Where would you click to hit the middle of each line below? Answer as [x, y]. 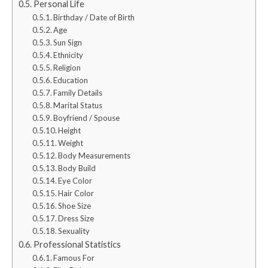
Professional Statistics [77, 244]
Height [70, 130]
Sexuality [74, 231]
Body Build [77, 168]
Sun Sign [68, 42]
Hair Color [76, 193]
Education [71, 80]
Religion [67, 67]
